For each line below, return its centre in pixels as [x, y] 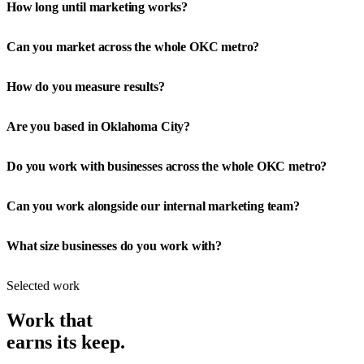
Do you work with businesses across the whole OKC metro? [167, 167]
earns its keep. [66, 342]
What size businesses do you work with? [114, 246]
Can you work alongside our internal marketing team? [153, 206]
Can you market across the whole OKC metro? [133, 47]
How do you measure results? [86, 87]
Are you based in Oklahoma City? [99, 127]
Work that [50, 320]
